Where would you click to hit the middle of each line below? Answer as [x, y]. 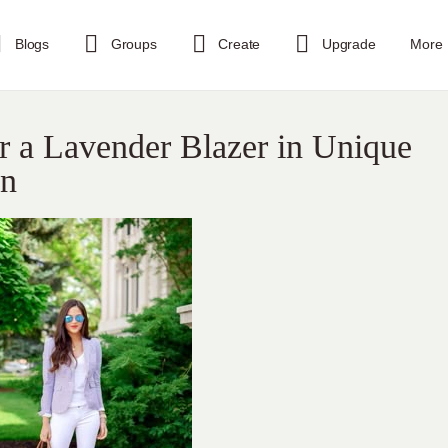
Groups [133, 44]
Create [239, 44]
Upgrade [349, 44]
